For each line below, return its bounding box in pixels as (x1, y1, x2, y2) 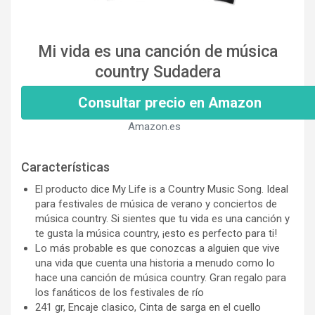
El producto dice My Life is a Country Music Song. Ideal (35, 183, 288, 196)
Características (21, 160, 110, 175)
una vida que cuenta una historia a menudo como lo (35, 257, 275, 270)
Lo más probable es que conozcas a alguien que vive (35, 242, 280, 255)
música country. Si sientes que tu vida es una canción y (35, 212, 290, 226)
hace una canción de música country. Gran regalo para (35, 271, 286, 285)
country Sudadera (94, 63, 221, 82)
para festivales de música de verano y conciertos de (35, 198, 277, 211)
